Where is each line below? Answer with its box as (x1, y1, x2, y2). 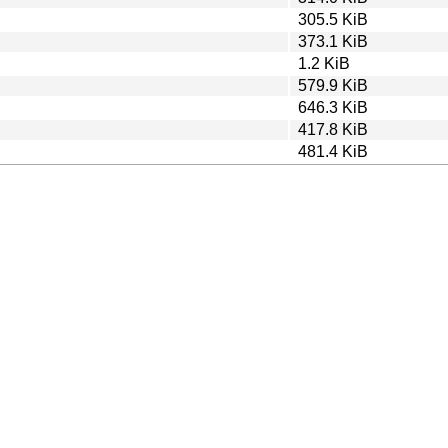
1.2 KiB (298, 54, 350, 72)
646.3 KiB (298, 98, 368, 116)
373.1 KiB (298, 32, 368, 50)
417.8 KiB (298, 120, 368, 138)
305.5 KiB (298, 10, 368, 28)
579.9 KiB (298, 76, 368, 94)
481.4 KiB (298, 142, 368, 160)
